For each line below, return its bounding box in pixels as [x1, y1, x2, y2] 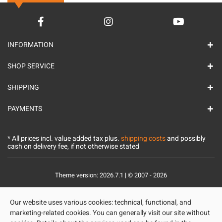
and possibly [166, 133, 206, 144]
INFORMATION [7, 40, 54, 50]
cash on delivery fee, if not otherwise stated [7, 141, 139, 152]
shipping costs [121, 133, 166, 144]
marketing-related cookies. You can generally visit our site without [10, 208, 210, 218]
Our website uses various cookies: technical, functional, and [10, 197, 191, 208]
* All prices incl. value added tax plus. [7, 133, 121, 144]
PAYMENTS [7, 104, 42, 114]
